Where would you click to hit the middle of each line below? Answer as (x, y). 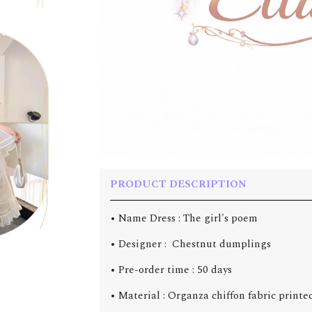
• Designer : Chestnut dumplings (190, 244)
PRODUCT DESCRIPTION (178, 185)
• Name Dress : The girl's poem (184, 219)
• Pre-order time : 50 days (171, 270)
